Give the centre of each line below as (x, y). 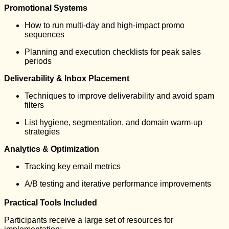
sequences (44, 34)
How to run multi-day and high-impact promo (105, 25)
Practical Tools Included (51, 202)
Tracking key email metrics (73, 166)
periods (38, 61)
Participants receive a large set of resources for (89, 220)
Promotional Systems (46, 8)
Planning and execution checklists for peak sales (113, 52)
